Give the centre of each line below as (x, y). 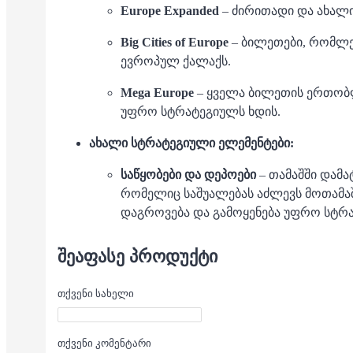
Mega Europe (157, 93)
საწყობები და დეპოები (188, 175)
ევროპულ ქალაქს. (176, 61)
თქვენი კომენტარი (104, 344)
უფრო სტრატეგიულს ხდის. (201, 111)
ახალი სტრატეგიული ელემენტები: (191, 143)
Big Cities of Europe (175, 42)
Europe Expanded (170, 11)
